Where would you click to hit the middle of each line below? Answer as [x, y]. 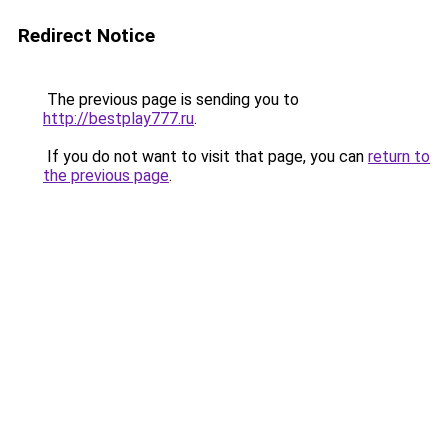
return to [399, 156]
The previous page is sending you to [171, 99]
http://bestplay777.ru [118, 118]
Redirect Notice [86, 35]
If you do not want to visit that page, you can [205, 156]
